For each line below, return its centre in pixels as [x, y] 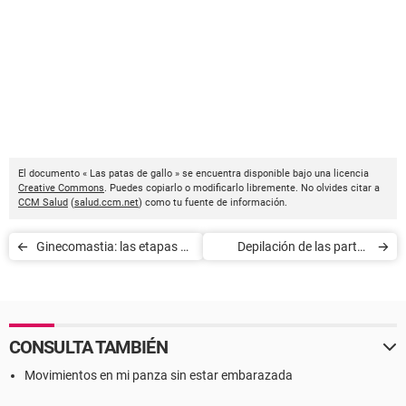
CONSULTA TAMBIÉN [88, 348]
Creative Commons [61, 188]
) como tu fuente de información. [213, 203]
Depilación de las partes [304, 247]
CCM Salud [43, 203]
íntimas [349, 274]
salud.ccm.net [106, 203]
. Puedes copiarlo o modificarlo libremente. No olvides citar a [242, 188]
